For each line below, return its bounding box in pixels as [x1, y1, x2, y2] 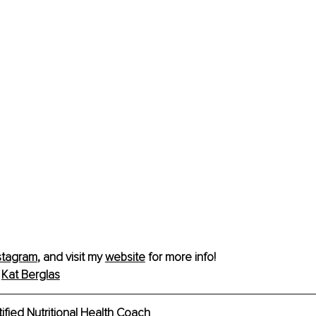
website [104, 250, 145, 265]
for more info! [145, 250, 216, 265]
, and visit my [37, 250, 105, 265]
